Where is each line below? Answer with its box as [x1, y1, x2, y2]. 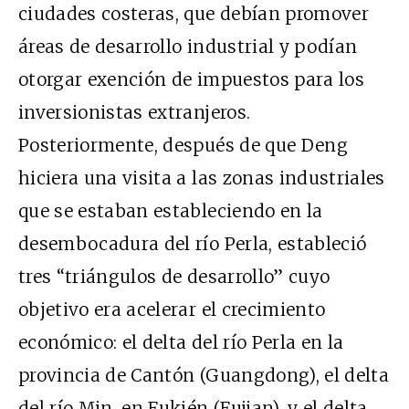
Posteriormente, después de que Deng [18, 133, 348, 156]
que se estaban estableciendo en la [18, 199, 323, 222]
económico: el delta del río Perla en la [18, 330, 344, 353]
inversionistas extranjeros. [18, 100, 251, 123]
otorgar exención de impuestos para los [18, 68, 364, 90]
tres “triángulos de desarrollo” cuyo [18, 265, 330, 288]
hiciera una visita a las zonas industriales [18, 166, 385, 189]
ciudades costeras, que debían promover [18, 2, 369, 25]
